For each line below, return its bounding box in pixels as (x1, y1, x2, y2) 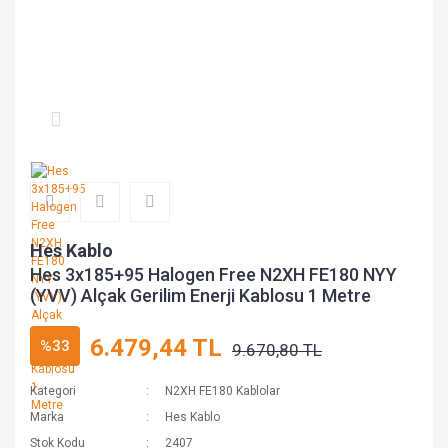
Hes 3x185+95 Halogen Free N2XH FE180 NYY (30, 264, 397, 285)
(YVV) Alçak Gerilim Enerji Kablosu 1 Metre (30, 285, 371, 306)
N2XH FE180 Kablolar (165, 384, 281, 398)
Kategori (30, 384, 76, 398)
